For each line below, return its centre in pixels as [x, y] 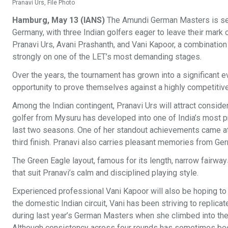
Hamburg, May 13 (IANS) [59, 20]
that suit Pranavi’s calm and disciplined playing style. [105, 173]
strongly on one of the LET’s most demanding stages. [108, 57]
